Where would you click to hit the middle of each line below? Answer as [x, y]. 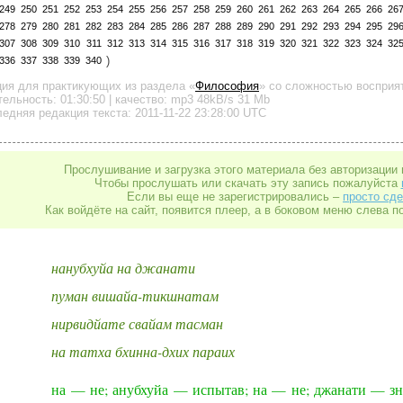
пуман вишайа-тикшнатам [135, 296]
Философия [227, 86]
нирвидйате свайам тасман [138, 324]
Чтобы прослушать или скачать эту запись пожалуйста [247, 184]
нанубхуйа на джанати [124, 268]
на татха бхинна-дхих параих [143, 352]
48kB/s [215, 99]
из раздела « [160, 86]
